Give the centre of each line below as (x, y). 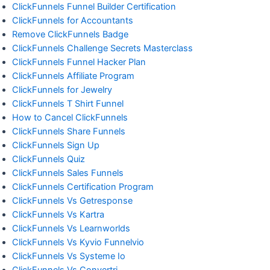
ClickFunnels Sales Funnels (68, 173)
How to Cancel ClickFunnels (70, 117)
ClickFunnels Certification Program (83, 187)
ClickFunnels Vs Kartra (58, 214)
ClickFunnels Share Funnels (69, 131)
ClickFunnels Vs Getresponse (72, 200)
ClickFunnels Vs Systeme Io (69, 256)
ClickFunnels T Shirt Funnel (68, 103)
